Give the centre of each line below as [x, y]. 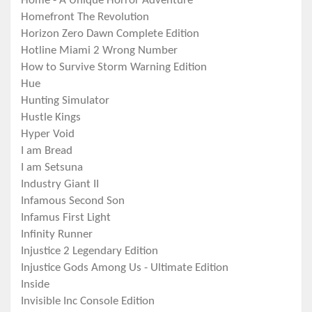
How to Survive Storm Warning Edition [114, 68]
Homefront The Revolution [85, 17]
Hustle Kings [51, 118]
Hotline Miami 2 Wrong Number [99, 51]
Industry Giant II [60, 185]
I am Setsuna [52, 168]
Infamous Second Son [73, 201]
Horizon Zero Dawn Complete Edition [110, 34]
